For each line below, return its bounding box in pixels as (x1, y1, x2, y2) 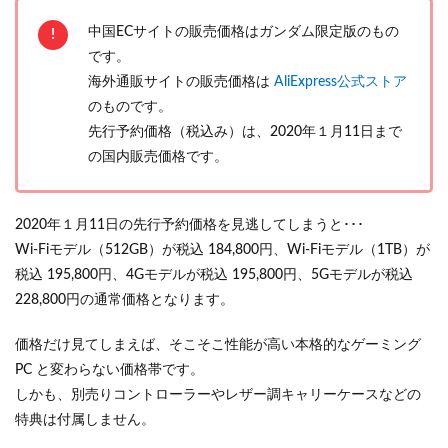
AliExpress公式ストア (274, 74, 407, 89)
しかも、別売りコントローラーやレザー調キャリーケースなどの (15, 387, 421, 402)
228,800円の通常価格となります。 (15, 292, 234, 307)
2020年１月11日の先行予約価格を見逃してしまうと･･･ (15, 217, 364, 232)
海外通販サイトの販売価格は (88, 74, 274, 89)
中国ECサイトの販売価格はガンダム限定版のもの (88, 24, 399, 39)
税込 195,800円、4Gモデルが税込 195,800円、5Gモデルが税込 (15, 267, 413, 282)
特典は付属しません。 (15, 412, 155, 427)
